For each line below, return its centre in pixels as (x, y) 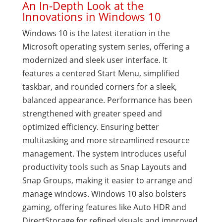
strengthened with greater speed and (92, 113)
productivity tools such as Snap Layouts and (104, 167)
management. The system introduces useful (104, 154)
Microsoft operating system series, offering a (106, 47)
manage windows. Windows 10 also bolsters (104, 194)
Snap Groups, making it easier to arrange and (107, 180)
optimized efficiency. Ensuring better (90, 127)
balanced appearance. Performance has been (107, 100)
